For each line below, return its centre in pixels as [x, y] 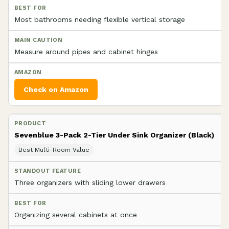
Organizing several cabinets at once [76, 214]
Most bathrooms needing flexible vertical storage [100, 19]
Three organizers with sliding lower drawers [90, 182]
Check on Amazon [56, 89]
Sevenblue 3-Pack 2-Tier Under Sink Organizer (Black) [114, 135]
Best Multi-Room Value [54, 150]
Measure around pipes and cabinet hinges [86, 51]
